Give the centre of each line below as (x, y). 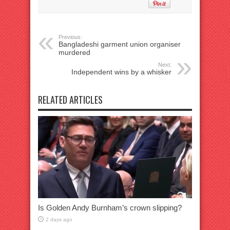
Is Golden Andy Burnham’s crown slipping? (110, 208)
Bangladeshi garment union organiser (120, 44)
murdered (74, 52)
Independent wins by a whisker (121, 72)
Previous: (70, 37)
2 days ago (59, 219)
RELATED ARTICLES (70, 100)
